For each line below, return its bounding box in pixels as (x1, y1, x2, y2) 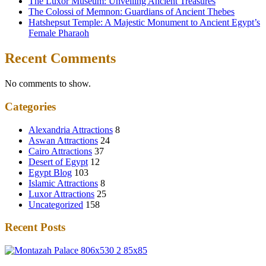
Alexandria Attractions (28, 124, 113, 135)
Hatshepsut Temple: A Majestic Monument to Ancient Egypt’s (28, 17, 260, 28)
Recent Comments (5, 50, 116, 66)
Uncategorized (28, 199, 83, 210)
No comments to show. (5, 78, 91, 89)
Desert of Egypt (28, 156, 88, 167)
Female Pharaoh (28, 28, 89, 39)
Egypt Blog (28, 167, 72, 178)
